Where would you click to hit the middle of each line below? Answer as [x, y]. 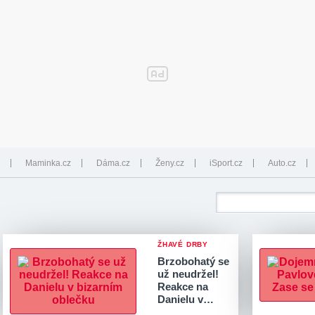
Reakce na [183, 287]
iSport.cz [226, 163]
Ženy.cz [170, 163]
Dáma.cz [113, 163]
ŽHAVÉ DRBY [183, 244]
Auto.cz [282, 163]
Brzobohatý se [193, 261]
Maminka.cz [48, 163]
